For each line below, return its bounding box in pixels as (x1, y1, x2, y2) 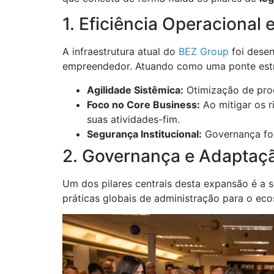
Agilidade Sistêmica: (87, 83, 183, 96)
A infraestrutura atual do (62, 45, 179, 58)
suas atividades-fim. (87, 113, 180, 125)
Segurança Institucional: (87, 127, 202, 140)
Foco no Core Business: (87, 98, 200, 111)
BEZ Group (179, 45, 229, 58)
